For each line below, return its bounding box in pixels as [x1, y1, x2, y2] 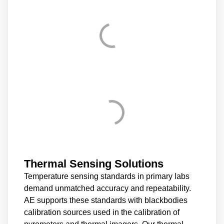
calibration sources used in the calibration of [24, 207, 179, 216]
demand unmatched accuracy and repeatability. [24, 183, 191, 192]
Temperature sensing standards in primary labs [24, 171, 189, 180]
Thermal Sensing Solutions [24, 157, 163, 170]
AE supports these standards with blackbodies [24, 195, 187, 204]
